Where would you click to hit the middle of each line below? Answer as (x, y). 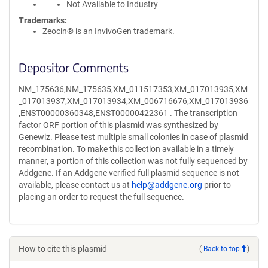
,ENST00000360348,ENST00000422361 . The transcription (128, 113)
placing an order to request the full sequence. (101, 197)
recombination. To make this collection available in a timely (126, 149)
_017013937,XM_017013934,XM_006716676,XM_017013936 (133, 101)
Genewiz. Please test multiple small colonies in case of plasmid (133, 137)
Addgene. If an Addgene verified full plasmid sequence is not (129, 173)
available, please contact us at (75, 185)
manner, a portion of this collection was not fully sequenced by (133, 161)
